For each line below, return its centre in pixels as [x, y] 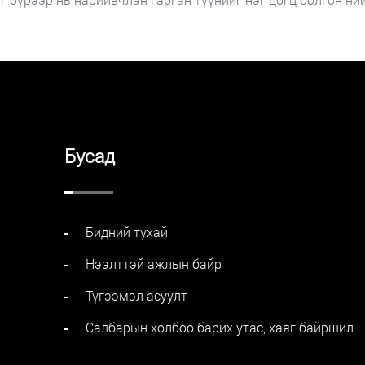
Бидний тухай [127, 231]
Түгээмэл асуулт [137, 295]
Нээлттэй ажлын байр [154, 263]
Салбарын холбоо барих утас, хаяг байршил [220, 327]
